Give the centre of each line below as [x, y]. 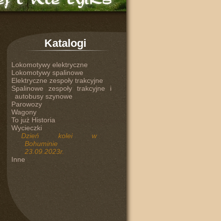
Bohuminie [41, 144]
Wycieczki [26, 128]
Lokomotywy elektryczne [49, 65]
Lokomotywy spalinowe [47, 73]
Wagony [24, 112]
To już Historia [33, 120]
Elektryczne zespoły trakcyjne [57, 80]
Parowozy [26, 104]
